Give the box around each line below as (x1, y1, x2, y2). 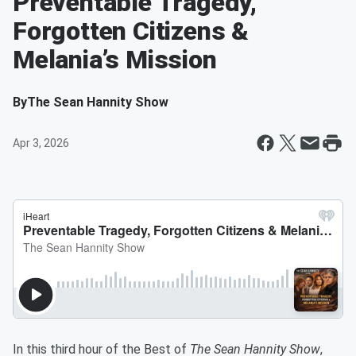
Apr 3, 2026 (13, 137, 69, 149)
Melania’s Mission (13, 44, 217, 75)
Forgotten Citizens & (13, 16, 249, 46)
